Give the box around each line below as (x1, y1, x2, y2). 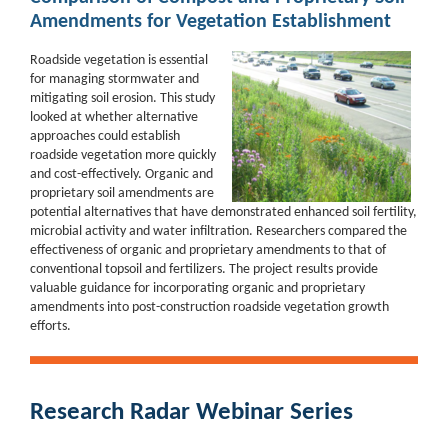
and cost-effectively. (30, 167, 145, 183)
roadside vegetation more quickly (30, 148, 216, 164)
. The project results (222, 262, 336, 278)
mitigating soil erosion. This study (30, 91, 215, 107)
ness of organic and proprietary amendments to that (79, 243, 375, 259)
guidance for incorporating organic (80, 281, 277, 297)
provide (336, 262, 378, 278)
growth (348, 300, 389, 316)
